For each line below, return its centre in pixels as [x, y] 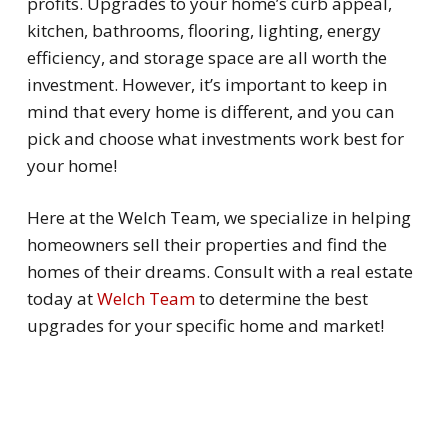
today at [59, 299]
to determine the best [281, 299]
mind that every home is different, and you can [210, 111]
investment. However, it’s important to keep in [206, 84]
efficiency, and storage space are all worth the [206, 57]
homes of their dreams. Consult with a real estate [219, 272]
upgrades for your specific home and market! [205, 326]
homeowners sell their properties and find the [206, 245]
